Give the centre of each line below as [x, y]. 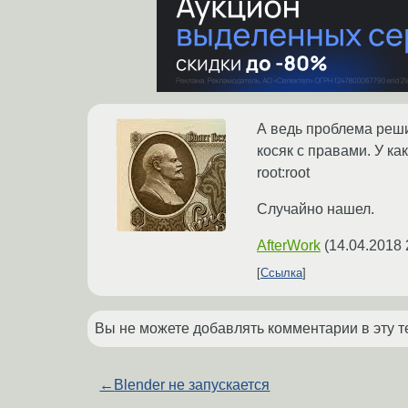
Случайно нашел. [316, 209]
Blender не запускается [192, 385]
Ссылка [281, 273]
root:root [283, 173]
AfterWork [289, 246]
